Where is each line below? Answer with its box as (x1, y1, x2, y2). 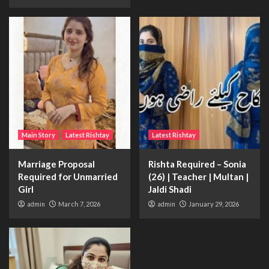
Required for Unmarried (18, 171, 118, 182)
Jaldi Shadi (148, 183, 192, 195)
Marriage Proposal (18, 158, 95, 169)
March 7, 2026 (58, 199, 100, 208)
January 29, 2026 (188, 199, 239, 208)
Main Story (22, 130, 55, 139)
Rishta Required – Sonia (148, 158, 246, 169)
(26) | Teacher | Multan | (148, 171, 249, 182)
